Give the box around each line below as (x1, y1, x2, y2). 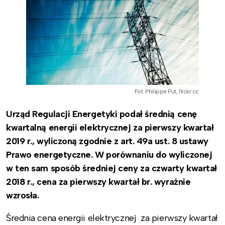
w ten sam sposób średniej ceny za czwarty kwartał (6, 162, 217, 174)
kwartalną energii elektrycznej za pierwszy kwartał (6, 122, 214, 133)
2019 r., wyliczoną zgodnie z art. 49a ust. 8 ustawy (6, 135, 209, 147)
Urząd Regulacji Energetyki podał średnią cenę (6, 108, 197, 120)
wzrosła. (6, 189, 39, 201)
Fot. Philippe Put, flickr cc (134, 87, 199, 95)
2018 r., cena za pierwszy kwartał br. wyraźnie (6, 176, 191, 187)
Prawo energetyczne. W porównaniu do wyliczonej (6, 149, 212, 160)
